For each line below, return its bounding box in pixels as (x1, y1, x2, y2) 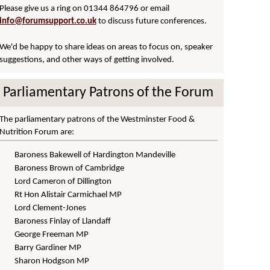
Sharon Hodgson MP (14, 256, 89, 266)
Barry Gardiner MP (14, 243, 81, 253)
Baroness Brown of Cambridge (14, 163, 124, 173)
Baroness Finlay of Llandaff (14, 216, 111, 226)
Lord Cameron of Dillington (14, 177, 111, 186)
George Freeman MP (14, 230, 89, 239)
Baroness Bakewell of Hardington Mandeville (14, 150, 175, 160)
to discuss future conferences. (96, 16, 207, 26)
